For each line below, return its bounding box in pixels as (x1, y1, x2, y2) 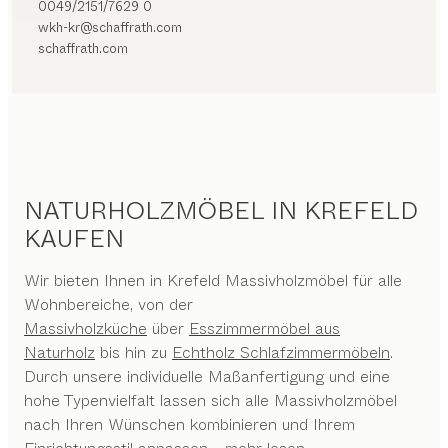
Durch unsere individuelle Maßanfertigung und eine (24, 365, 390, 388)
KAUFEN (24, 222, 124, 256)
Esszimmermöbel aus (189, 317, 340, 340)
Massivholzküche (24, 317, 147, 340)
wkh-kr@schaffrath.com (38, 18, 182, 38)
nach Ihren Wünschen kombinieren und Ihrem (24, 413, 355, 436)
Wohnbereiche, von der (24, 293, 193, 316)
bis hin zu (95, 341, 172, 364)
